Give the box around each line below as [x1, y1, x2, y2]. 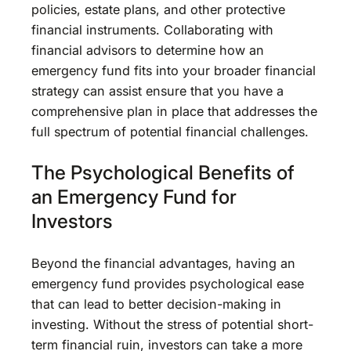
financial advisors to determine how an [31, 42, 264, 58]
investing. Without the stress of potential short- [31, 316, 313, 332]
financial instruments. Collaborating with [31, 21, 273, 38]
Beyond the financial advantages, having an [31, 255, 295, 271]
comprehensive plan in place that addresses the [31, 103, 317, 119]
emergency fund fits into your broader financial [31, 62, 316, 78]
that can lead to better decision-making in [31, 295, 281, 312]
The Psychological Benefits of [31, 161, 295, 185]
